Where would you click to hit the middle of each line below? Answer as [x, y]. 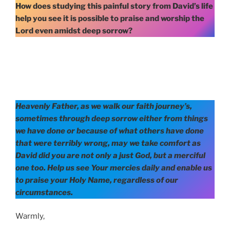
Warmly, [30, 216]
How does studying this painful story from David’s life [114, 6]
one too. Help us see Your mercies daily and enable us [114, 168]
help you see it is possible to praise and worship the [110, 19]
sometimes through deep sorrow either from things [112, 118]
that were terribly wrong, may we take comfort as [108, 143]
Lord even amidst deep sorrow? [74, 31]
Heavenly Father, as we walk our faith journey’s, [104, 106]
